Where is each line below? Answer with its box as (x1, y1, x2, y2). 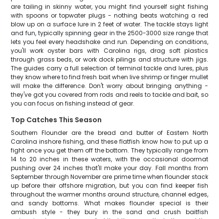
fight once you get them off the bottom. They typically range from (11, 146, 208, 154)
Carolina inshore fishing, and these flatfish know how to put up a (11, 137, 208, 146)
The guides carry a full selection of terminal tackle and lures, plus (11, 64, 208, 72)
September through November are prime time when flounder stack (11, 173, 208, 181)
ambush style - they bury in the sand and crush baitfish (11, 208, 208, 216)
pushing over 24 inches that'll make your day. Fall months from (11, 164, 208, 172)
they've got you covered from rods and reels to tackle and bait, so (11, 90, 208, 99)
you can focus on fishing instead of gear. (11, 99, 135, 108)
